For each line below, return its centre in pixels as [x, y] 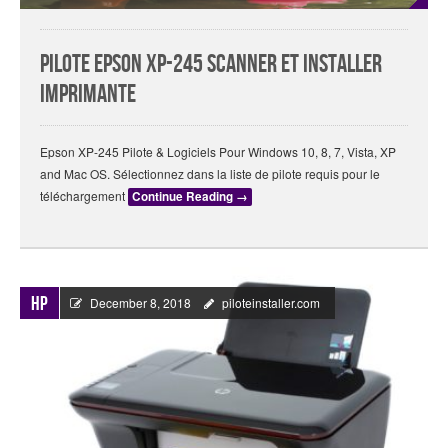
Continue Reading [184, 197]
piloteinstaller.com [271, 303]
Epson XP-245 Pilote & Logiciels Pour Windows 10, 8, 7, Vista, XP [218, 152]
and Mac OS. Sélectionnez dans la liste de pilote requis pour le [210, 174]
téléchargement [84, 196]
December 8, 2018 [140, 303]
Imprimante [88, 95]
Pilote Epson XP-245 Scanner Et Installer [211, 65]
